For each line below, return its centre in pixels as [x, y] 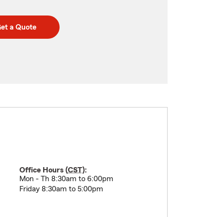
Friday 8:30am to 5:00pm [61, 189]
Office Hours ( [43, 170]
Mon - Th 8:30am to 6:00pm [66, 179]
